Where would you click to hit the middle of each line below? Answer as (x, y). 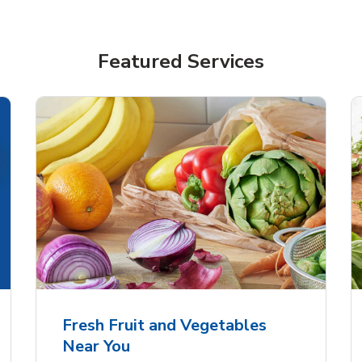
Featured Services (181, 61)
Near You (96, 347)
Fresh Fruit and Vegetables (164, 326)
